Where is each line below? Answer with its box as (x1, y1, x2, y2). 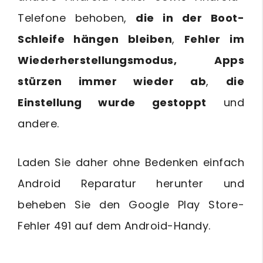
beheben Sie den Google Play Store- (18, 197, 244, 212)
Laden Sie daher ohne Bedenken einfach (18, 154, 244, 170)
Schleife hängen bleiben (18, 31, 172, 46)
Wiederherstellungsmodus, (18, 52, 177, 68)
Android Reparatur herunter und (18, 176, 244, 191)
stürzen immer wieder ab (18, 73, 206, 89)
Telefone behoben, (18, 10, 136, 25)
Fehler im (184, 31, 244, 46)
